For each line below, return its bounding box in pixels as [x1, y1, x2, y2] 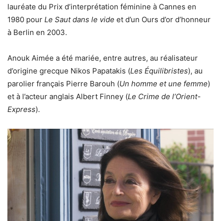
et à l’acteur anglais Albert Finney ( [7, 91, 128, 101]
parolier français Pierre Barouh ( [7, 78, 119, 88]
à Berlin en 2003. [7, 27, 67, 37]
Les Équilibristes [130, 66, 188, 75]
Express [7, 104, 36, 114]
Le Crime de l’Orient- [128, 91, 201, 101]
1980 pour [7, 14, 44, 24]
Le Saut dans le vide [44, 14, 114, 24]
